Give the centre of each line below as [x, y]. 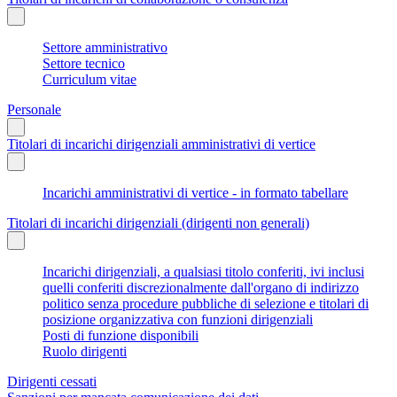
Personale [34, 109]
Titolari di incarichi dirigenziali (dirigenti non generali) [158, 222]
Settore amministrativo [105, 47]
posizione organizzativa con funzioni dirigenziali [178, 319]
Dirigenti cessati [52, 381]
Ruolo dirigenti [85, 351]
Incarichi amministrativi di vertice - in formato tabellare [195, 192]
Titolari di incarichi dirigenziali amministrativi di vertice [161, 144]
